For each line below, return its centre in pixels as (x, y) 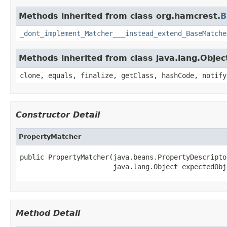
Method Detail (48, 213)
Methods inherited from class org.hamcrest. (120, 16)
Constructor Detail (58, 115)
